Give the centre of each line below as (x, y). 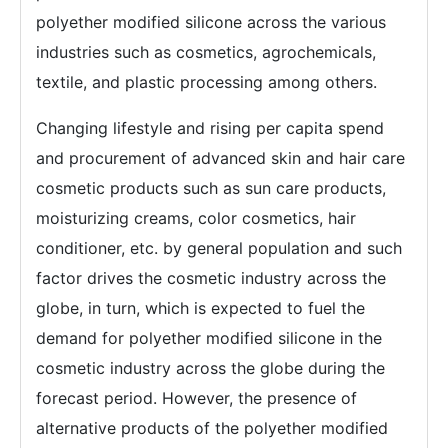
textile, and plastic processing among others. (206, 81)
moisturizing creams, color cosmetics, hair (196, 217)
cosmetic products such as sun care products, (211, 187)
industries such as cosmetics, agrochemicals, (206, 51)
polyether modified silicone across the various (211, 21)
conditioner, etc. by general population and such (219, 247)
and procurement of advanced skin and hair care (220, 157)
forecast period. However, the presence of (196, 397)
